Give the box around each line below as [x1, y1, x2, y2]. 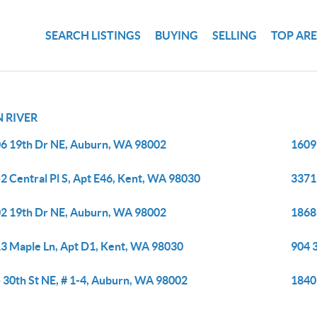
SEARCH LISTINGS [45, 28, 142, 42]
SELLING [212, 28, 258, 42]
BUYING [155, 28, 199, 42]
